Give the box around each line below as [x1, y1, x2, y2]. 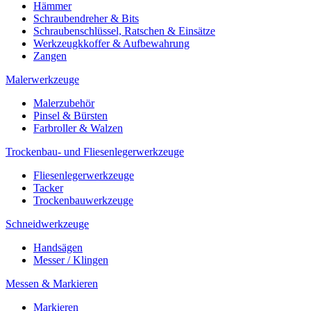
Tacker [33, 181, 63, 194]
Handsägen [33, 241, 83, 253]
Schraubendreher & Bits [33, 12, 139, 24]
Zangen [33, 49, 67, 62]
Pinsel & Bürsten [33, 109, 108, 121]
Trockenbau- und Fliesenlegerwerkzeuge [6, 145, 184, 158]
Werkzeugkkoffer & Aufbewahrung [33, 37, 190, 49]
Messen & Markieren [6, 277, 98, 289]
